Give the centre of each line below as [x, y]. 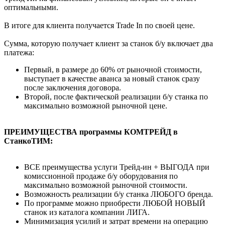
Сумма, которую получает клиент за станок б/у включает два [108, 43]
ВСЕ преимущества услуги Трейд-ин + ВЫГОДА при [117, 167]
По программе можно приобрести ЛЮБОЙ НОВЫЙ [115, 203]
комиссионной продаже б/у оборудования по [101, 176]
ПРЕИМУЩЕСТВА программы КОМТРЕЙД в [91, 132]
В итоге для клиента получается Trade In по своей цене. [99, 25]
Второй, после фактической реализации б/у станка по [116, 96]
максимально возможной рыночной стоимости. [106, 185]
